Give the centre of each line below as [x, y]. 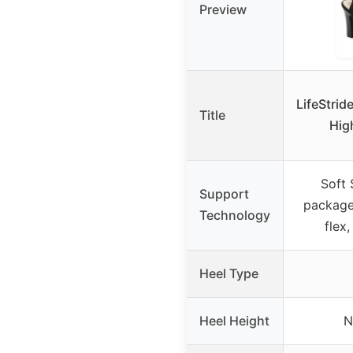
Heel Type [229, 273]
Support [224, 193]
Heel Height [234, 320]
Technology [235, 215]
